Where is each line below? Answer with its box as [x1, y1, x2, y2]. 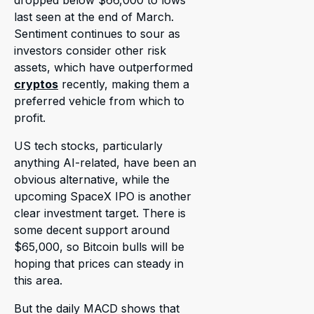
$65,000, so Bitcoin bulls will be [14, 240, 184, 254]
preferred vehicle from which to [14, 94, 184, 109]
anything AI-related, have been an [14, 156, 196, 170]
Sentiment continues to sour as [14, 27, 180, 41]
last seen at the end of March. [14, 10, 174, 25]
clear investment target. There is [14, 206, 186, 221]
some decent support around [14, 223, 170, 238]
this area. [14, 273, 62, 288]
